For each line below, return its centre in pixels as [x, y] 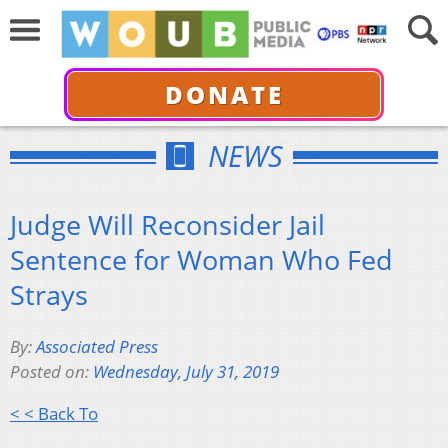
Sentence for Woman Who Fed [201, 259]
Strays [49, 294]
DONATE [224, 94]
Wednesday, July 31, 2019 [186, 372]
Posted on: [51, 372]
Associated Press [97, 347]
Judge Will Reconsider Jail [167, 224]
